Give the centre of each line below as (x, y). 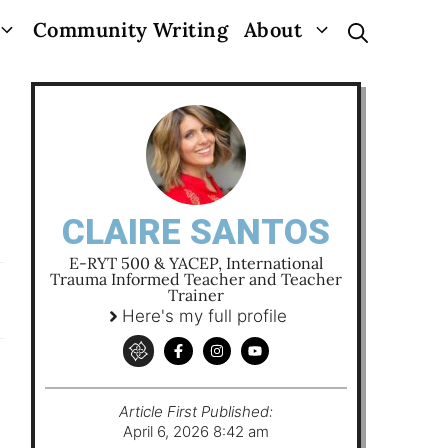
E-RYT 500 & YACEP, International (196, 263)
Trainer (196, 295)
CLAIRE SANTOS (196, 232)
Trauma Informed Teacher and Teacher (196, 279)
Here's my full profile (204, 316)
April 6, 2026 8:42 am (196, 431)
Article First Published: (196, 411)
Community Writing (130, 29)
